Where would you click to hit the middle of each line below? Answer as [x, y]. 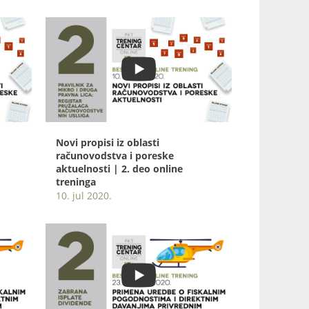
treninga [76, 182]
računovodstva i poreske [115, 156]
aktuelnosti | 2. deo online [119, 169]
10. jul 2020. [84, 196]
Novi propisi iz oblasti [108, 143]
